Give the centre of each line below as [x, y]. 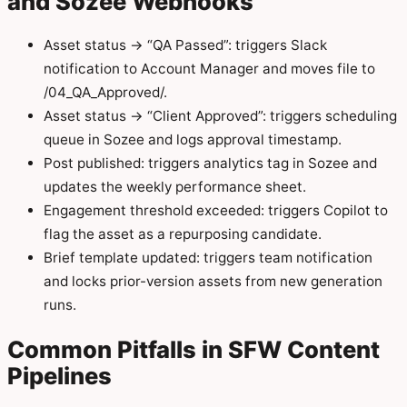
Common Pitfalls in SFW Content [194, 350]
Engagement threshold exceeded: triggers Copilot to [216, 211]
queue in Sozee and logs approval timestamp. [193, 140]
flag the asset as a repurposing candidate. [183, 234]
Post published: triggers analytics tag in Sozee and [210, 164]
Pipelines [60, 376]
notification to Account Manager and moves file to [209, 69]
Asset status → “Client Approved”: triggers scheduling [220, 116]
